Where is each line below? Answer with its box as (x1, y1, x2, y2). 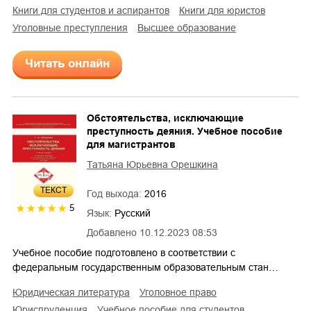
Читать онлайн (25, 56, 110, 70)
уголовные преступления (18, 22, 128, 33)
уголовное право (145, 286, 217, 298)
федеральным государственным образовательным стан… (12, 261, 278, 273)
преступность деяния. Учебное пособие (87, 125, 283, 137)
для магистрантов (87, 138, 176, 150)
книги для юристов (185, 4, 265, 16)
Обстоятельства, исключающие (87, 112, 244, 124)
